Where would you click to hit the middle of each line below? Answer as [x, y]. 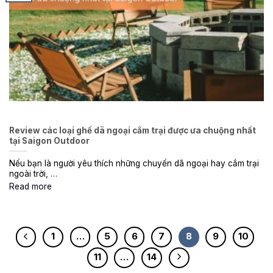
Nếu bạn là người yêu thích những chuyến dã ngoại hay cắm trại [134, 163]
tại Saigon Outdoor [49, 141]
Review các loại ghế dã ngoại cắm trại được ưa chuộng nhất [133, 131]
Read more [30, 186]
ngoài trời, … [33, 174]
